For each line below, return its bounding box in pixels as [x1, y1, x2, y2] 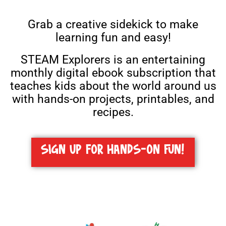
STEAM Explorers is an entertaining [21, 52, 205, 67]
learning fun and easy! [55, 30, 171, 44]
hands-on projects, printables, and [34, 92, 214, 106]
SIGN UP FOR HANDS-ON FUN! [41, 144, 185, 157]
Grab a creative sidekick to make [28, 17, 198, 31]
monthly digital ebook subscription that [10, 66, 216, 80]
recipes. [92, 105, 134, 119]
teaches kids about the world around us [10, 79, 216, 93]
